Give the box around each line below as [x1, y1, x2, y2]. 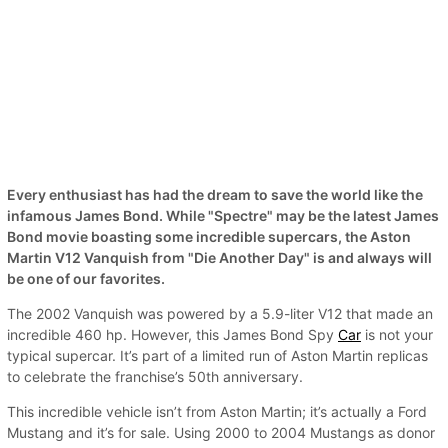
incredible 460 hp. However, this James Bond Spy [7, 326, 338, 343]
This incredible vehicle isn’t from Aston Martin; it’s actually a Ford [7, 403, 427, 420]
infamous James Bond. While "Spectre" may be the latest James [7, 207, 439, 224]
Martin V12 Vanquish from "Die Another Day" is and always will [7, 249, 432, 266]
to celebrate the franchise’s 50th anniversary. [7, 368, 303, 385]
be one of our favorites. [7, 270, 165, 287]
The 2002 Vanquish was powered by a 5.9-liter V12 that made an [7, 305, 433, 322]
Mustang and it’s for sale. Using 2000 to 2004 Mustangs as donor [7, 424, 435, 441]
